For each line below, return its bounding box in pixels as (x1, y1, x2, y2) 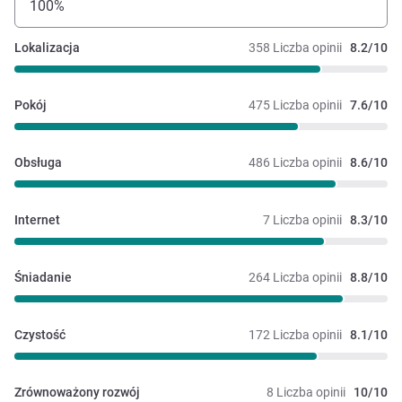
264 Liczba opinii (249, 270, 342, 285)
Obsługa (14, 155, 62, 170)
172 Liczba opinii (249, 328, 342, 343)
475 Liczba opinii (249, 98, 342, 113)
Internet (14, 213, 60, 228)
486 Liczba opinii (249, 155, 342, 170)
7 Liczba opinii (263, 213, 342, 228)
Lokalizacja (14, 40, 80, 56)
